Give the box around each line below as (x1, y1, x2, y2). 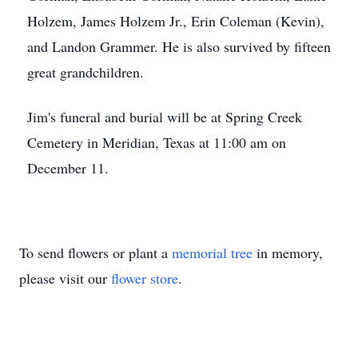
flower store (111, 268, 178, 288)
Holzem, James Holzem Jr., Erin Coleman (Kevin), (27, 11, 324, 30)
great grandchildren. (27, 62, 144, 82)
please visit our (19, 268, 111, 288)
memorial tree (172, 243, 253, 262)
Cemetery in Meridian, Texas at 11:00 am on (27, 133, 286, 152)
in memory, (253, 243, 323, 262)
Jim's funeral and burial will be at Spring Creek (27, 107, 302, 126)
